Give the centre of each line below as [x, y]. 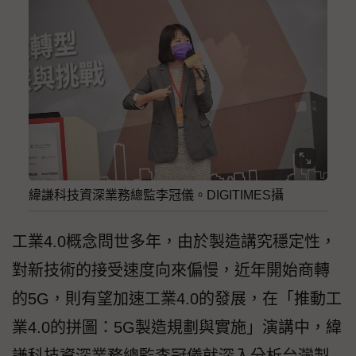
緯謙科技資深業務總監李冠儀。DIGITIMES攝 [156, 195]
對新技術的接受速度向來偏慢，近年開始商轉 [171, 271]
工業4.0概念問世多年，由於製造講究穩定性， [174, 242]
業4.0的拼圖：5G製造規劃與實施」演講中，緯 [177, 328]
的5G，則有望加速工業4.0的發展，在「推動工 [177, 299]
